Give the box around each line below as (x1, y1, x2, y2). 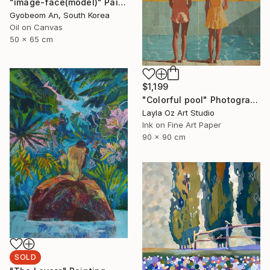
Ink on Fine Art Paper (142, 119, 221, 130)
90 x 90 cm (142, 131, 186, 142)
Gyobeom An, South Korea (10, 10, 110, 20)
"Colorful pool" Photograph (250, 94, 258, 105)
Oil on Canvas (10, 22, 63, 33)
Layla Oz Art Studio (142, 107, 215, 118)
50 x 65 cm (10, 34, 53, 45)
